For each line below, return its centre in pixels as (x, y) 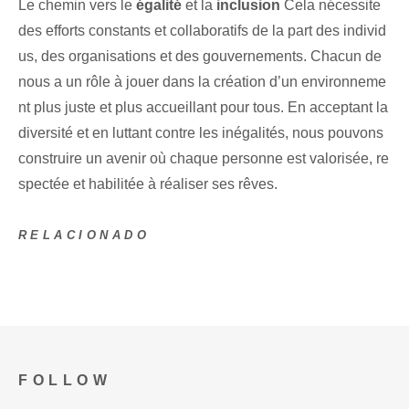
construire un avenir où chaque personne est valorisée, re (204, 159)
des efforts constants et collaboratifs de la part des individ (202, 31)
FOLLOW (65, 380)
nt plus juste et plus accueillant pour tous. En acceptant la (203, 108)
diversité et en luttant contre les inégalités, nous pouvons (201, 133)
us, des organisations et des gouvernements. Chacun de (200, 57)
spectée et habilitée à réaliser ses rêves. (148, 184)
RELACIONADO (84, 236)
